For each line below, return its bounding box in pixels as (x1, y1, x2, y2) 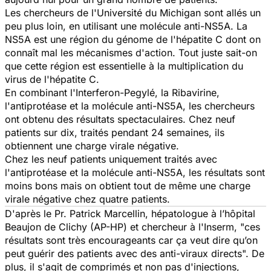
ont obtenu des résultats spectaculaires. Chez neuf (5, 113, 235, 125)
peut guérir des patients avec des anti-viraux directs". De (5, 247, 264, 260)
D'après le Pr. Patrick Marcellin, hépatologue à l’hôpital (5, 207, 255, 220)
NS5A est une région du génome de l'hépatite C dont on (5, 33, 261, 45)
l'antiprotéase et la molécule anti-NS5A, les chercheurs (5, 99, 255, 112)
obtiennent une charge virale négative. (5, 139, 179, 152)
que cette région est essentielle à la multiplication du (5, 59, 243, 72)
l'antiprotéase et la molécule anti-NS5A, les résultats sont (5, 166, 265, 178)
